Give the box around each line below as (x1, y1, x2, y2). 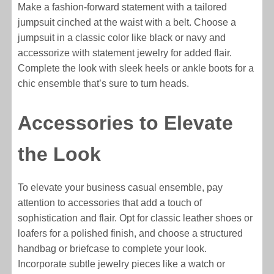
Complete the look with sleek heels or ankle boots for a (18, 63, 254, 74)
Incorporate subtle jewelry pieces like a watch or (18, 259, 226, 270)
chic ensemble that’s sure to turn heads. (18, 78, 190, 89)
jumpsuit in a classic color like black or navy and (18, 32, 226, 43)
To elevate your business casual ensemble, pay (18, 182, 223, 193)
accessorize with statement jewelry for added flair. (18, 48, 232, 59)
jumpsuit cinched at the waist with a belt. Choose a (18, 17, 237, 28)
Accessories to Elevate (18, 112, 234, 135)
